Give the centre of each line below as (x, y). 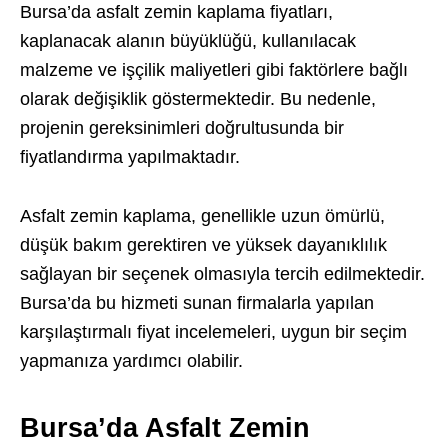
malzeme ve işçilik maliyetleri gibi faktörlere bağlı (214, 70)
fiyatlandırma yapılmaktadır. (130, 157)
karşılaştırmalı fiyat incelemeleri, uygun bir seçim (213, 332)
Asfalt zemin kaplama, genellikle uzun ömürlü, (202, 216)
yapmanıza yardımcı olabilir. (131, 361)
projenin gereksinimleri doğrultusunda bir (182, 128)
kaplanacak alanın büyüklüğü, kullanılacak (188, 41)
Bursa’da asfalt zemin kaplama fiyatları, (176, 12)
